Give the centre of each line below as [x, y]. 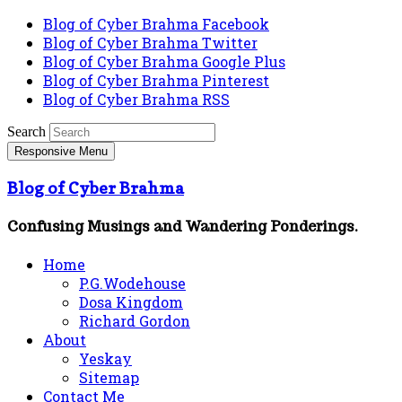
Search [26, 131]
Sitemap [109, 378]
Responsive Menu [61, 151]
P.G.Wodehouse [132, 284]
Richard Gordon [135, 321]
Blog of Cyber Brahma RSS [136, 99]
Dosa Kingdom [131, 302]
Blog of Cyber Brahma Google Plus [164, 61]
